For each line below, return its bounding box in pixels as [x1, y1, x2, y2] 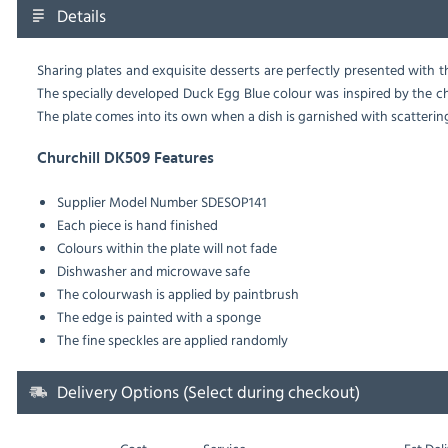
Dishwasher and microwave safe [56, 260, 250, 282]
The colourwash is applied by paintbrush [56, 283, 299, 305]
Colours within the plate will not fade [56, 237, 277, 259]
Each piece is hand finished [56, 214, 218, 236]
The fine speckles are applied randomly [56, 329, 288, 351]
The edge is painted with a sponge [56, 306, 261, 328]
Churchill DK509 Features [36, 150, 214, 167]
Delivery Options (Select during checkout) [56, 379, 360, 405]
